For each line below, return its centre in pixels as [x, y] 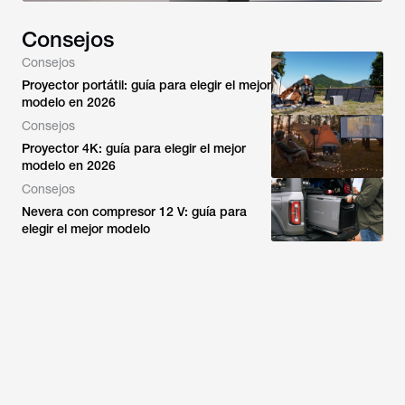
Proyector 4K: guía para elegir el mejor [134, 148]
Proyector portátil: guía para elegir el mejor [146, 85]
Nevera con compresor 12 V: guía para [134, 212]
